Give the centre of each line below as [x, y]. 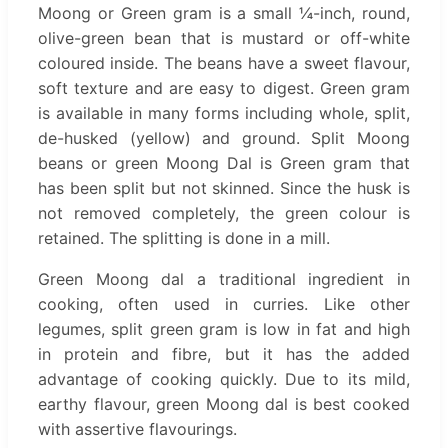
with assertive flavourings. [137, 428]
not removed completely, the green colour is [224, 212]
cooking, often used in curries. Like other [224, 303]
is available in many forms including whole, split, [224, 112]
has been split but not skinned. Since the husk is [224, 187]
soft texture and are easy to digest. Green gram [224, 87]
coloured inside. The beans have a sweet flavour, [224, 62]
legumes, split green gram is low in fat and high [224, 328]
